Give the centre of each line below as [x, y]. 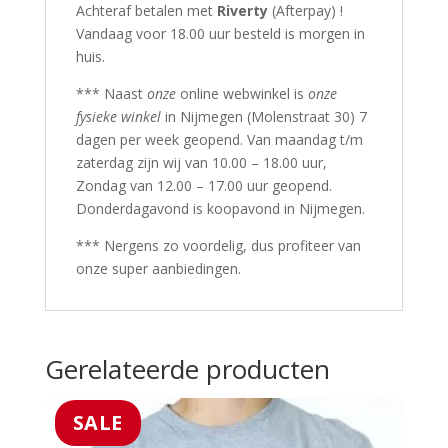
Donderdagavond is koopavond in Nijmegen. [220, 209]
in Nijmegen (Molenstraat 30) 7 [263, 117]
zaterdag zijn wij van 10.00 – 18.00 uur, [201, 163]
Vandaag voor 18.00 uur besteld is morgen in [220, 34]
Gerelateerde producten [187, 369]
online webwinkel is [241, 94]
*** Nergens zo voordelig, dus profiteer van [218, 246]
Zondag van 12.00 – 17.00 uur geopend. [203, 186]
